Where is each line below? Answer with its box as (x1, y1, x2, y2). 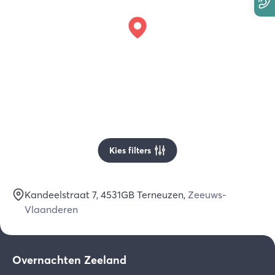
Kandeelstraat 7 (25, 188, 96, 201)
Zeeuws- (188, 188, 227, 201)
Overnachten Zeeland (12, 253, 126, 267)
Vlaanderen (25, 203, 78, 215)
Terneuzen (137, 188, 184, 201)
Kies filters (109, 144, 151, 156)
